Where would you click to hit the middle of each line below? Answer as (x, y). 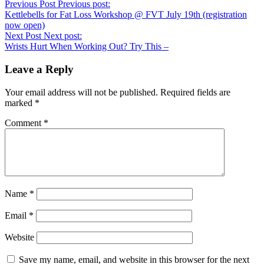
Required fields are (195, 92)
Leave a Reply (39, 69)
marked (20, 103)
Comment (24, 123)
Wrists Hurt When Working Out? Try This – (87, 47)
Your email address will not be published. (81, 92)
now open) (25, 25)
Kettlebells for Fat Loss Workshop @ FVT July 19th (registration (126, 15)
